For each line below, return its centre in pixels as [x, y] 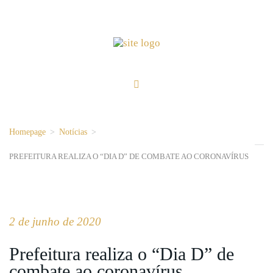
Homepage [27, 132]
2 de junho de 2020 [55, 222]
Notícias [73, 132]
